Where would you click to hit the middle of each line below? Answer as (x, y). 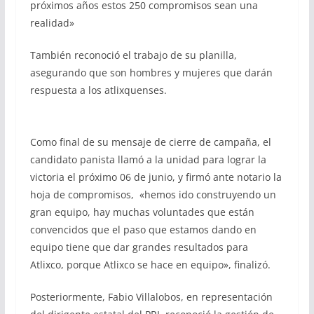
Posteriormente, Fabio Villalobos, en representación (151, 296)
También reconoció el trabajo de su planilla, (133, 55)
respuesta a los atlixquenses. (98, 90)
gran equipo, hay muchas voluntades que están (142, 212)
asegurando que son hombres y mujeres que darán (151, 72)
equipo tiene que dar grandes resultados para (139, 247)
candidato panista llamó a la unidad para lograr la (148, 159)
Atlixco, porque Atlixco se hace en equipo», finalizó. (150, 264)
